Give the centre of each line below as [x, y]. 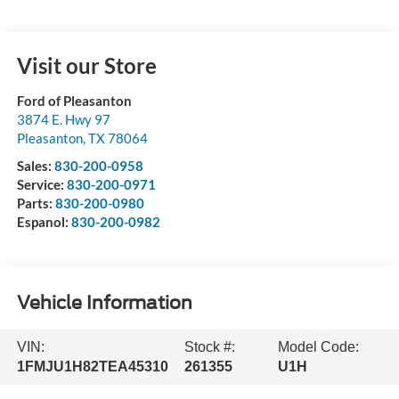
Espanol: [44, 221]
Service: [41, 184]
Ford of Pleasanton [74, 100]
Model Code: [319, 346]
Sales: [35, 165]
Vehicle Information [104, 303]
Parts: [36, 203]
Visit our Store [86, 65]
